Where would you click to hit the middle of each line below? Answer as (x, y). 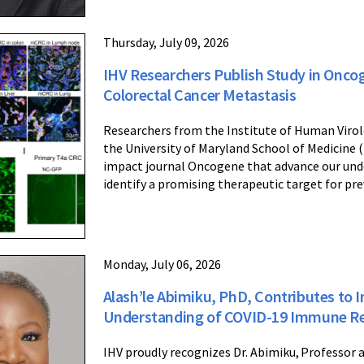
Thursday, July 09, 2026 (166, 42)
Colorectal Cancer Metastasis (199, 94)
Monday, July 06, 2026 (162, 264)
